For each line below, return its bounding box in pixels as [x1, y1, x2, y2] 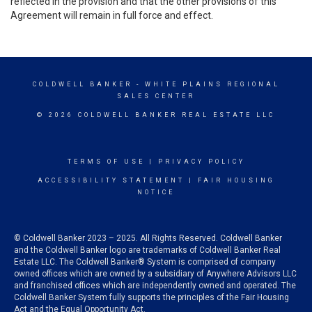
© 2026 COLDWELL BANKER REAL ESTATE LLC [37, 111, 275, 118]
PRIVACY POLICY [157, 158, 245, 165]
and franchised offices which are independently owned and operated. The [14, 281, 296, 290]
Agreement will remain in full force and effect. [10, 10, 213, 21]
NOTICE [137, 189, 175, 196]
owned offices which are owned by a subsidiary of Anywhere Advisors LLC [14, 269, 297, 279]
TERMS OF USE [67, 158, 145, 165]
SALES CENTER [117, 93, 195, 100]
